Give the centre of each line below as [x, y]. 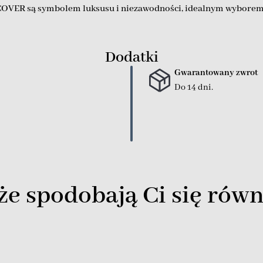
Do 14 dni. [193, 87]
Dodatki [131, 57]
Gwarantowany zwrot [216, 73]
